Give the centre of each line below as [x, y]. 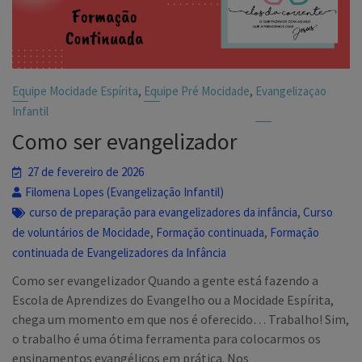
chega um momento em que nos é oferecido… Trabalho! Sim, [181, 320]
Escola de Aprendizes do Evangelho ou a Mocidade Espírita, [173, 300]
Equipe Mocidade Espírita [76, 91]
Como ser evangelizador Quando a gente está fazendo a [166, 281]
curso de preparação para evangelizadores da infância [164, 213]
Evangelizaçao [291, 91]
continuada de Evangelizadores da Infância [120, 253]
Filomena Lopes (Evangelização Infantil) [125, 192]
